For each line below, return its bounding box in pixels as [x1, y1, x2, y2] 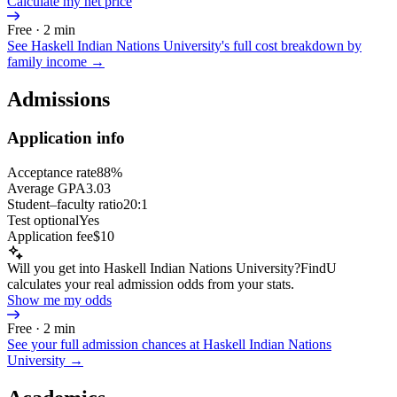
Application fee [7, 229, 93, 245]
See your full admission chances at [7, 337, 203, 353]
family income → [7, 53, 105, 69]
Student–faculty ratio [7, 197, 123, 213]
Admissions [7, 87, 110, 111]
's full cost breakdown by [222, 37, 362, 53]
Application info [7, 128, 125, 148]
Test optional [7, 213, 79, 229]
